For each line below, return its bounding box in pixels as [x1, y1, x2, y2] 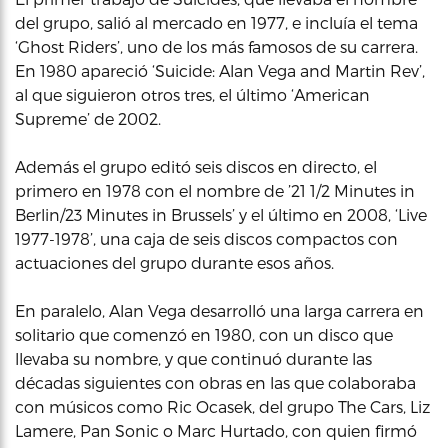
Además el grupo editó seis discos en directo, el [15, 157, 377, 176]
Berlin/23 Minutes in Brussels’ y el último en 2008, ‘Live [15, 205, 427, 224]
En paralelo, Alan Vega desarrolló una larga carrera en [15, 301, 424, 320]
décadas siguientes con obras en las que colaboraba [15, 373, 416, 392]
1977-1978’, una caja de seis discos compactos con [15, 229, 398, 248]
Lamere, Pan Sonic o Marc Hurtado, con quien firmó [15, 421, 417, 440]
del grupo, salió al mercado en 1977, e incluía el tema [15, 13, 418, 32]
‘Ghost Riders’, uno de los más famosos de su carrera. [15, 37, 418, 56]
